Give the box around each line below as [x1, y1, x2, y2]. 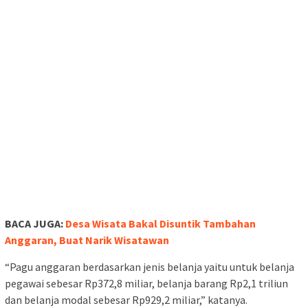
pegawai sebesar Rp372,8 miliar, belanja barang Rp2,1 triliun [5, 276, 288, 291]
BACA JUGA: [5, 217, 65, 231]
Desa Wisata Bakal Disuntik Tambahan [65, 217, 256, 231]
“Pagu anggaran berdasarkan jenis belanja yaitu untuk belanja [5, 260, 294, 274]
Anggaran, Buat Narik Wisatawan [5, 233, 169, 247]
